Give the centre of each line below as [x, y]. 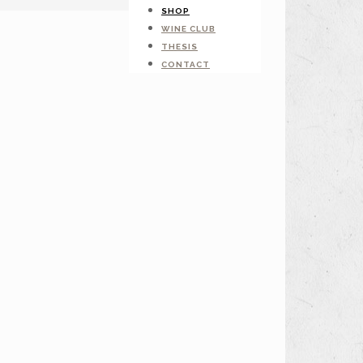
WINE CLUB [188, 29]
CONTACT [186, 64]
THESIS [179, 47]
